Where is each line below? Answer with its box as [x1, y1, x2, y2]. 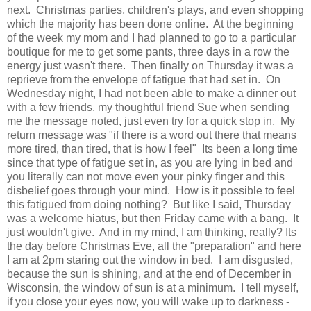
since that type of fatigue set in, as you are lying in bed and [7, 156, 293, 169]
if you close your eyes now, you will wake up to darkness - [7, 295, 289, 308]
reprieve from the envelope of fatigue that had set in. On [7, 73, 280, 85]
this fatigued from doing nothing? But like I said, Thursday [7, 198, 291, 210]
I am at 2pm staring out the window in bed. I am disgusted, [7, 253, 293, 266]
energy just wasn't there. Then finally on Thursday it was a [7, 59, 294, 72]
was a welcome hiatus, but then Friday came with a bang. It [7, 212, 299, 224]
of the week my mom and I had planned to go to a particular [7, 31, 296, 44]
